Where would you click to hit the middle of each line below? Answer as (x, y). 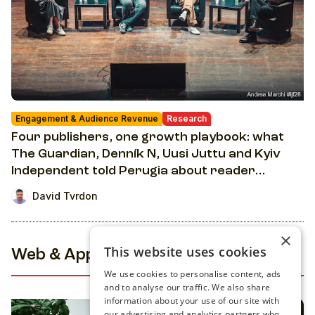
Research (187, 118)
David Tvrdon (65, 196)
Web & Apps (58, 255)
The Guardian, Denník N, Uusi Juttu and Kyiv (146, 154)
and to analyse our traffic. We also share (187, 287)
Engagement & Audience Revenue (87, 118)
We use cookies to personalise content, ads (193, 274)
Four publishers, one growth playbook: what (148, 137)
